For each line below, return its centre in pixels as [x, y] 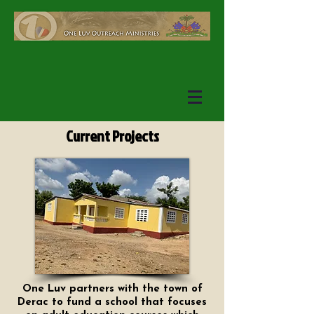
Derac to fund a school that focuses [112, 302]
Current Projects [112, 136]
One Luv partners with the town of [112, 289]
